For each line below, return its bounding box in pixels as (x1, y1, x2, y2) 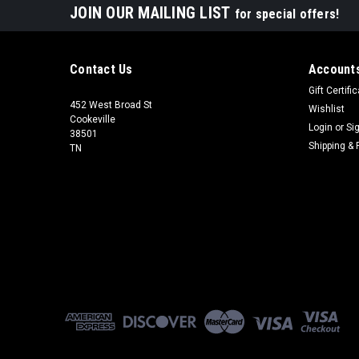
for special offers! (234, 6, 340, 22)
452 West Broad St (70, 99, 152, 111)
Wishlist (308, 103, 345, 115)
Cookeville (70, 113, 115, 125)
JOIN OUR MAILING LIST (70, 2, 235, 22)
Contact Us (70, 61, 133, 77)
